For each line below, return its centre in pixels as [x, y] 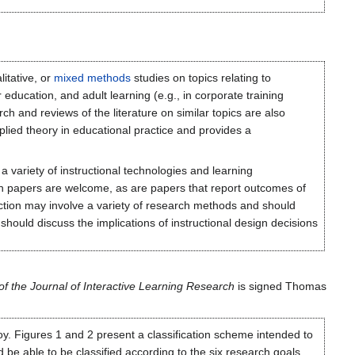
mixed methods [92, 78]
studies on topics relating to [201, 78]
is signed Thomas [281, 286]
